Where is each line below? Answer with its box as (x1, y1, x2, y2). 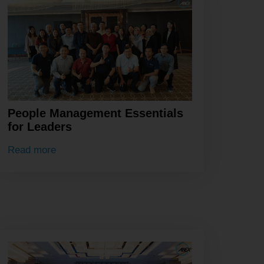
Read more (7, 144, 56, 156)
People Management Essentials (7, 107, 183, 120)
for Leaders (7, 120, 72, 134)
